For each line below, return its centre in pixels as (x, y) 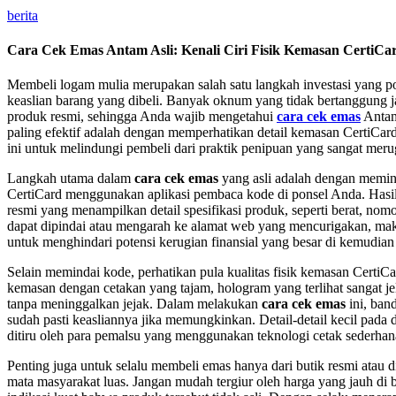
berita (23, 15)
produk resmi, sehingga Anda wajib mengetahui (142, 117)
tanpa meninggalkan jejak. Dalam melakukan (134, 304)
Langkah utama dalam (71, 179)
